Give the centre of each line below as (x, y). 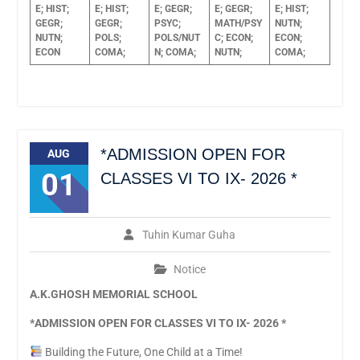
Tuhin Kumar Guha (189, 235)
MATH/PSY (238, 23)
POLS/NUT (177, 38)
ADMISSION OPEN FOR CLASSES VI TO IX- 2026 (157, 323)
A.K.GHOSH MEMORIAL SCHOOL (113, 294)
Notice (189, 269)
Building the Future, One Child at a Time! (142, 352)
